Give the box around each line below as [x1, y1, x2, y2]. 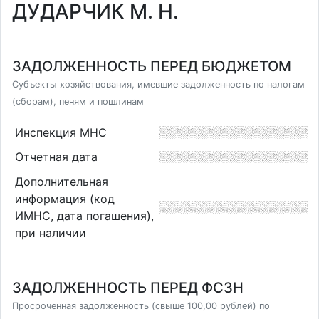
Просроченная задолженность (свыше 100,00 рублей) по [12, 300, 270, 311]
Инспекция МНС [14, 125, 107, 140]
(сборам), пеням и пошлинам [12, 96, 144, 107]
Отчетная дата [14, 150, 98, 164]
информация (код [14, 191, 115, 206]
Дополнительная [14, 174, 108, 189]
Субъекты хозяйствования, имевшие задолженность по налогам [12, 79, 305, 90]
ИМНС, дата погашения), [14, 208, 154, 223]
